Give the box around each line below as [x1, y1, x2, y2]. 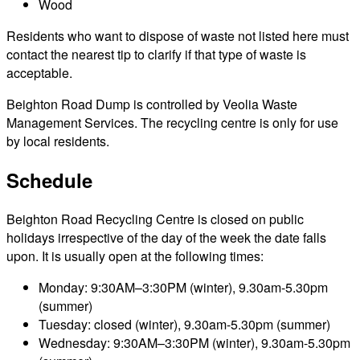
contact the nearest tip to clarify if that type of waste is [6, 44, 306, 63]
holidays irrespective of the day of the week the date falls [6, 227, 326, 247]
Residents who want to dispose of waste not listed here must [6, 26, 349, 45]
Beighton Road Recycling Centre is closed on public [6, 209, 304, 228]
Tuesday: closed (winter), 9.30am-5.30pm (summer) [39, 314, 330, 333]
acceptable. [6, 63, 72, 82]
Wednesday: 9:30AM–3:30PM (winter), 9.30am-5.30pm [39, 333, 350, 352]
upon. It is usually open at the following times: [6, 246, 264, 265]
